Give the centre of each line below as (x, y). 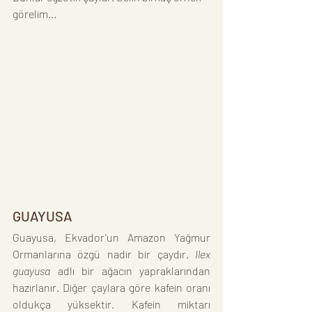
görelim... (34, 13)
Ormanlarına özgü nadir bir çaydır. (104, 254)
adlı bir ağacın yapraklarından (130, 271)
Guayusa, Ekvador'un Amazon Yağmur (111, 237)
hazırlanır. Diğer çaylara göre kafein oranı (111, 288)
